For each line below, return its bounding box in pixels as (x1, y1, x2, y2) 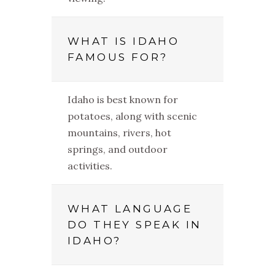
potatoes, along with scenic (68, 110, 197, 123)
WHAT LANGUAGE (68, 203, 193, 215)
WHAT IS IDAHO (68, 35, 180, 48)
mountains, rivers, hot (68, 126, 171, 139)
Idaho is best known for (68, 93, 178, 106)
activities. (68, 160, 112, 172)
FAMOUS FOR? (68, 51, 168, 64)
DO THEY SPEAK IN (68, 219, 202, 231)
